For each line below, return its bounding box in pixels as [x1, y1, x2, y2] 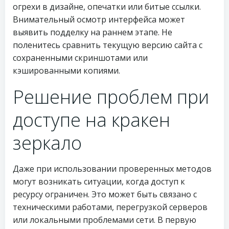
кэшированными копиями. [13, 65, 120, 76]
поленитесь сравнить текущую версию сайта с [13, 39, 202, 51]
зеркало [13, 130, 82, 155]
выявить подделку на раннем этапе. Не [13, 27, 172, 38]
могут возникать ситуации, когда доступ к [13, 176, 185, 187]
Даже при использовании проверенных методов [13, 163, 212, 174]
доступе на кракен [13, 107, 170, 132]
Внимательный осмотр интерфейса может [13, 14, 185, 25]
